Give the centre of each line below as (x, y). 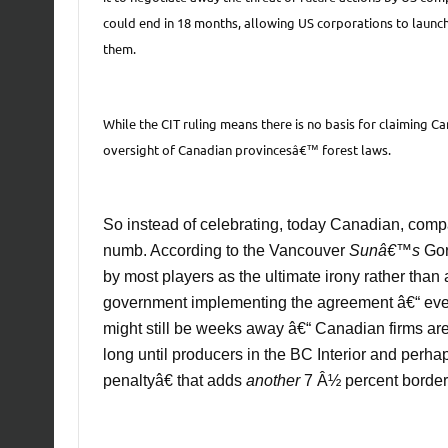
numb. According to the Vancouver (225, 250)
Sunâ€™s (384, 250)
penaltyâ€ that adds (174, 380)
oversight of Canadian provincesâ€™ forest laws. (246, 149)
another (274, 380)
